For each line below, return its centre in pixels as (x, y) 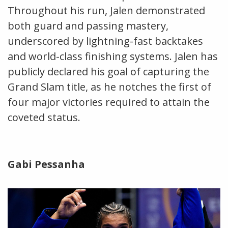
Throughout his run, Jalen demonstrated (106, 11)
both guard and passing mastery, (88, 26)
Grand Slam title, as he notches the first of (109, 87)
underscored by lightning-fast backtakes (105, 41)
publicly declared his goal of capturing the (108, 72)
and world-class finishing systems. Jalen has (113, 56)
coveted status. (44, 118)
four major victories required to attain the (109, 102)
